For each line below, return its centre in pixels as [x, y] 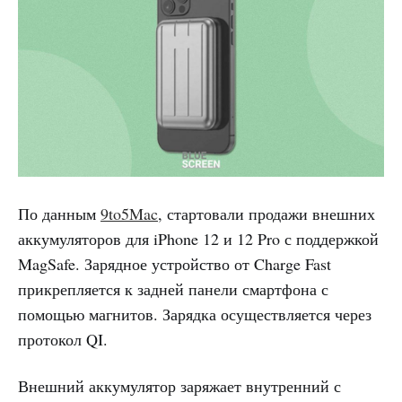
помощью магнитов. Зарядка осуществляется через [195, 315]
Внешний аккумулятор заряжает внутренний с [179, 386]
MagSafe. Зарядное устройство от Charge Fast [175, 264]
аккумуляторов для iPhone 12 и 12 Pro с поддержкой [198, 239]
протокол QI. [63, 340]
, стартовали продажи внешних [267, 214]
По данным [59, 214]
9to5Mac [129, 214]
